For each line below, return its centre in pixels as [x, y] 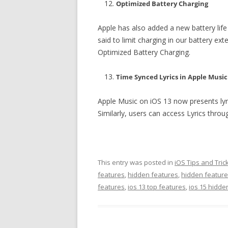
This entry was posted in [136, 162]
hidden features [153, 175]
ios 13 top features [157, 187]
